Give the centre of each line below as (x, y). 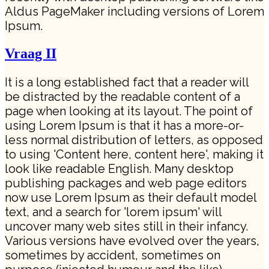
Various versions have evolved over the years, (132, 240)
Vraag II (31, 54)
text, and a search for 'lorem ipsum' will (113, 212)
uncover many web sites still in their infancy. (126, 226)
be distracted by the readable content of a (122, 96)
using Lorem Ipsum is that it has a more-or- (124, 125)
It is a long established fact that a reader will (127, 82)
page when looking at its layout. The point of (129, 111)
